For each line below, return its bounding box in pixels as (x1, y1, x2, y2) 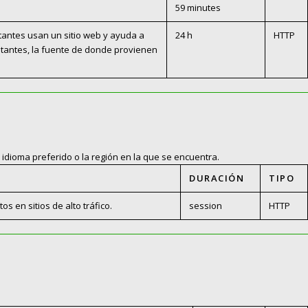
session (189, 199, 222, 212)
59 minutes (175, 1, 221, 14)
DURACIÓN (189, 172, 244, 185)
